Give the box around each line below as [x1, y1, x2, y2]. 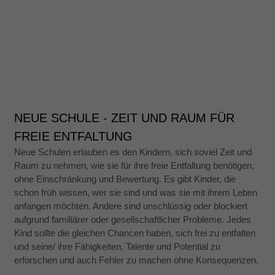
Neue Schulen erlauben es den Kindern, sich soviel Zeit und [14, 146, 252, 157]
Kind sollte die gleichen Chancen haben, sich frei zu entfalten [14, 227, 256, 238]
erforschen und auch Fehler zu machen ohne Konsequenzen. [14, 254, 259, 265]
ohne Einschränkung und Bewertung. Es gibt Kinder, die [14, 173, 236, 184]
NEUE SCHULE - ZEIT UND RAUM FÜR [14, 110, 235, 125]
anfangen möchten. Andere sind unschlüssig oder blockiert [14, 200, 248, 211]
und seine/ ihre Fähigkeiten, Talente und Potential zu [14, 241, 221, 252]
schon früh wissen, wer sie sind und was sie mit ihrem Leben [14, 187, 258, 198]
